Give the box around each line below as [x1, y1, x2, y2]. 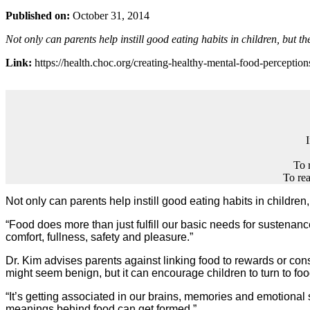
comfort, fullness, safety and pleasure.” [6, 230, 193, 243]
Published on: [6, 9, 70, 21]
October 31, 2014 [70, 9, 149, 21]
